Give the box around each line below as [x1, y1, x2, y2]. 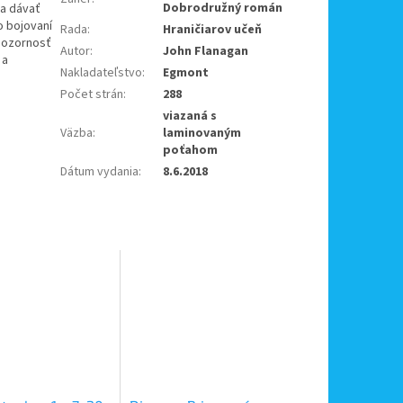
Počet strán [60, 85, 124, 104]
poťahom [163, 141, 219, 160]
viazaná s [163, 107, 218, 126]
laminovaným [163, 124, 242, 143]
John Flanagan [163, 42, 249, 61]
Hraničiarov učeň [163, 21, 263, 40]
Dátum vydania [60, 163, 139, 182]
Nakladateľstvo [60, 64, 143, 83]
